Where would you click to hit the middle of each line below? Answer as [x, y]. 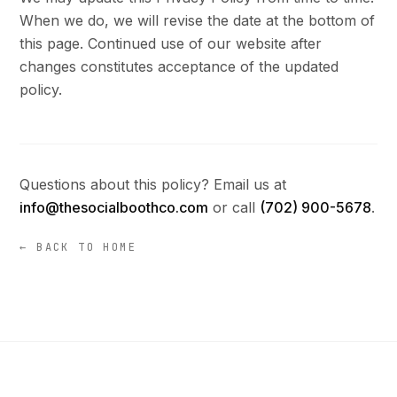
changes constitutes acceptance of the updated [179, 66]
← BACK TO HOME [78, 247]
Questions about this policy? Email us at [153, 184]
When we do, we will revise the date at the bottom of [198, 20]
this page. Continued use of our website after [171, 43]
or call [234, 207]
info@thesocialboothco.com [114, 207]
